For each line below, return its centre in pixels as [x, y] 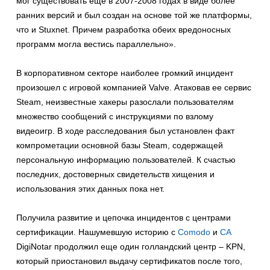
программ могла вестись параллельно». [96, 44]
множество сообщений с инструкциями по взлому [115, 116]
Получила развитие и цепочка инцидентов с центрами [124, 218]
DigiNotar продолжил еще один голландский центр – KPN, [131, 246]
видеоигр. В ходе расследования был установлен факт [125, 131]
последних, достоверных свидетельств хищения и [115, 174]
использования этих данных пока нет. [90, 189]
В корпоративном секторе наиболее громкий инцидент [125, 73]
